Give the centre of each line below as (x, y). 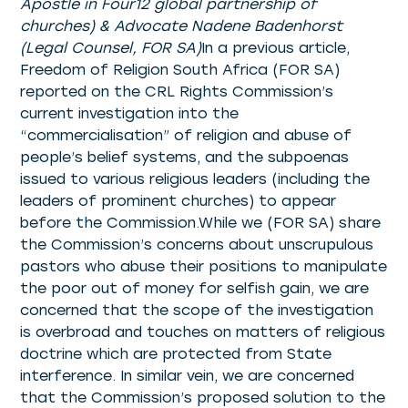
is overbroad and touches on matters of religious (203, 332)
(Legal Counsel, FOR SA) (111, 48)
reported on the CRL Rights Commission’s (177, 92)
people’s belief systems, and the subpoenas (185, 157)
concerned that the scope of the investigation (197, 310)
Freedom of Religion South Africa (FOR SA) (180, 70)
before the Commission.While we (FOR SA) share (201, 223)
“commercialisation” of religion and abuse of (186, 135)
